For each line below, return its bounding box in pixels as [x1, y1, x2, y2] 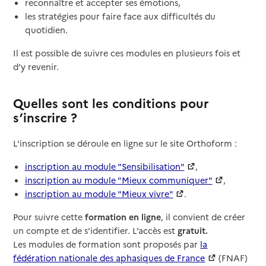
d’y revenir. [13, 60, 59, 72]
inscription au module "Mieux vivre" [24, 187, 173, 199]
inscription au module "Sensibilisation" [24, 160, 185, 172]
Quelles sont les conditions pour [13, 94, 209, 112]
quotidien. [24, 23, 68, 36]
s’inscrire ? [13, 108, 78, 126]
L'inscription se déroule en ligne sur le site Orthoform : [13, 137, 237, 149]
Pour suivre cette [13, 210, 85, 223]
